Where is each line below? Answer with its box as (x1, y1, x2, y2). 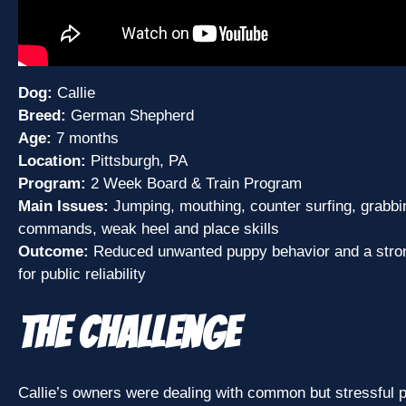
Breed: (18, 107, 66, 125)
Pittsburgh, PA (86, 152, 188, 170)
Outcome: (18, 243, 89, 261)
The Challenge (18, 310, 239, 357)
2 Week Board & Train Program (86, 175, 302, 193)
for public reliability (18, 266, 150, 284)
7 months (52, 130, 119, 148)
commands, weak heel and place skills (18, 220, 279, 238)
